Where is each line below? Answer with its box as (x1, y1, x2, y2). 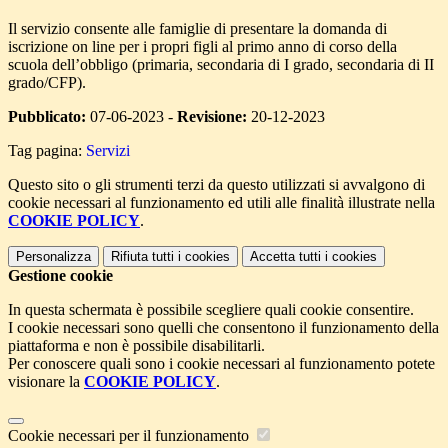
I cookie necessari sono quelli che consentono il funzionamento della (8, 318, 439, 336)
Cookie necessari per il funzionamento (8, 426, 253, 444)
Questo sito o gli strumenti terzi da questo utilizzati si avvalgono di (8, 175, 425, 193)
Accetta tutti (250, 248, 321, 264)
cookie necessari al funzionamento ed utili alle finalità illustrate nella (8, 193, 435, 211)
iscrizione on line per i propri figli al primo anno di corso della (8, 37, 397, 55)
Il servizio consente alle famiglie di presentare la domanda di (8, 19, 387, 37)
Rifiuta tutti (111, 248, 174, 264)
